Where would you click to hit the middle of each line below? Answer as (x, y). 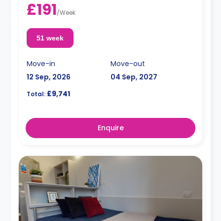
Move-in (41, 63)
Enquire (110, 128)
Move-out (128, 63)
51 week (50, 38)
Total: (36, 94)
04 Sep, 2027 (134, 77)
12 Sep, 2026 (49, 77)
